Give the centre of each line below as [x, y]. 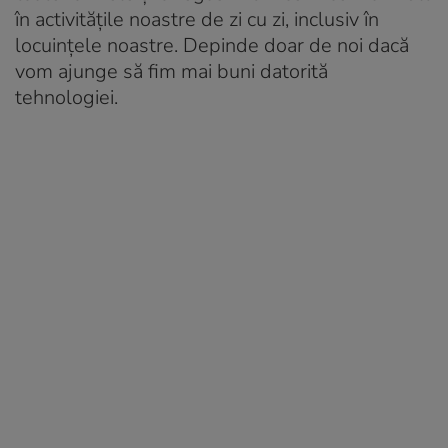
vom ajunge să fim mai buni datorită [171, 71]
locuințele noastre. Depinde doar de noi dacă [212, 45]
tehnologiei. [66, 97]
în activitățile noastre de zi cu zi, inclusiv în [197, 19]
